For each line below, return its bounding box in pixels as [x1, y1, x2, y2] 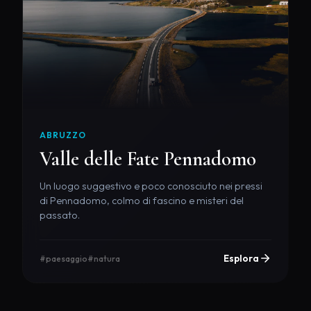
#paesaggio [40, 253, 87, 264]
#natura [87, 253, 120, 264]
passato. [40, 208, 80, 221]
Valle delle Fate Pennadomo [40, 146, 256, 171]
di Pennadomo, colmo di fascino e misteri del [40, 194, 244, 207]
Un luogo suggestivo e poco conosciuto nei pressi [40, 179, 262, 192]
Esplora [224, 251, 259, 264]
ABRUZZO [40, 129, 86, 140]
